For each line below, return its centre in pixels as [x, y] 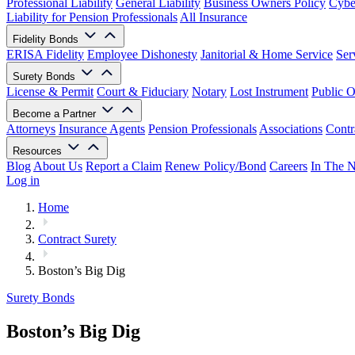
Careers [288, 166]
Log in [23, 180]
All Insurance [214, 17]
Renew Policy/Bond [216, 166]
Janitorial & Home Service [267, 54]
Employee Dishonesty [142, 54]
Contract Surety [77, 239]
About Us [58, 166]
